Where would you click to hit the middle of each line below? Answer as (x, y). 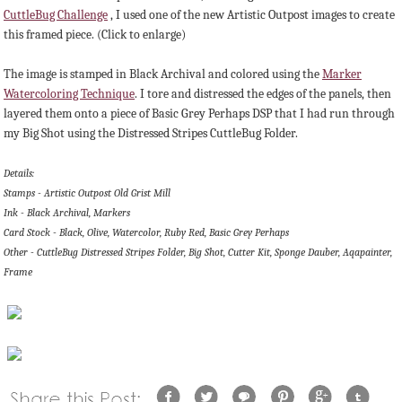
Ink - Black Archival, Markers (67, 213)
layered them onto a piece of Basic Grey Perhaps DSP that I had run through (199, 114)
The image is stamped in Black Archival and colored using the (163, 74)
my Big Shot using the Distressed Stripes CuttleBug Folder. (151, 134)
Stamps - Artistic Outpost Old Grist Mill (87, 193)
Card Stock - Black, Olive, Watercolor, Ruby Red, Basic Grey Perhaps (146, 233)
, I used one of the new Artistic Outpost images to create (251, 15)
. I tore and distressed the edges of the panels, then (263, 94)
